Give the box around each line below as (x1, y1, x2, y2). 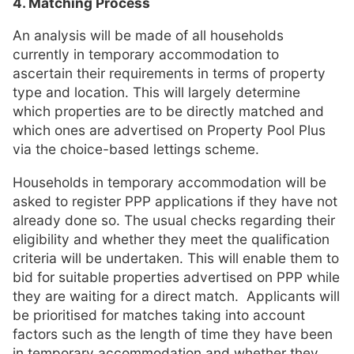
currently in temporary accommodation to (13, 46, 279, 63)
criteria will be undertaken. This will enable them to (13, 249, 339, 266)
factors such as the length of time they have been (13, 325, 333, 342)
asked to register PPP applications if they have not (13, 192, 337, 209)
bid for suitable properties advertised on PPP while (13, 268, 340, 285)
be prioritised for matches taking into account (13, 306, 305, 323)
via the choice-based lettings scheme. (13, 141, 259, 158)
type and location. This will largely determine (13, 84, 300, 101)
